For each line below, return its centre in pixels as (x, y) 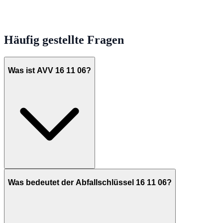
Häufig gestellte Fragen (64, 40)
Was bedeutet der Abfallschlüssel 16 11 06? (90, 183)
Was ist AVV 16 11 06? (50, 70)
